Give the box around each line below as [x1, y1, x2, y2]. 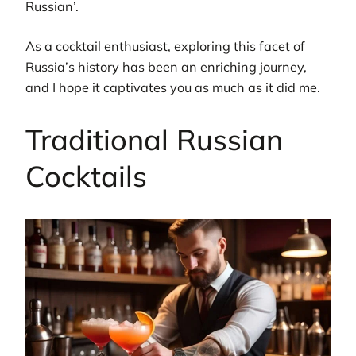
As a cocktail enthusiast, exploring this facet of [25, 38, 305, 55]
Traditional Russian [25, 122, 283, 158]
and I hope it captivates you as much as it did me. [25, 79, 320, 96]
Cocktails [25, 158, 147, 195]
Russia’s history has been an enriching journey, [25, 59, 307, 75]
